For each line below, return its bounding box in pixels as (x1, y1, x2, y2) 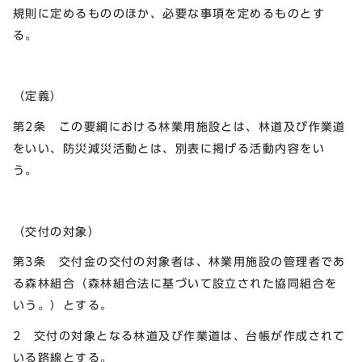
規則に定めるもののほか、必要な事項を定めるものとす (13, 6, 325, 19)
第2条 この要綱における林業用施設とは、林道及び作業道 (13, 120, 346, 133)
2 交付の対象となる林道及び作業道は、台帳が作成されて (13, 330, 346, 343)
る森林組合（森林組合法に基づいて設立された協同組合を (13, 277, 338, 290)
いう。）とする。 (13, 299, 113, 312)
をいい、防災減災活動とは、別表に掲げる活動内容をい (13, 141, 326, 154)
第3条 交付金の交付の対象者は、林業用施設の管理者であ (13, 255, 346, 268)
